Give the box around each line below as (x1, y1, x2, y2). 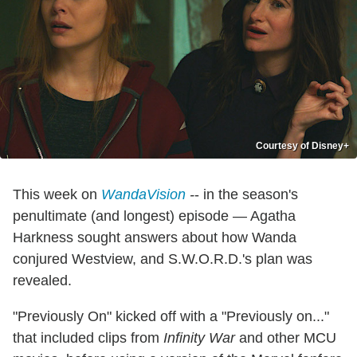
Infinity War (163, 329, 235, 346)
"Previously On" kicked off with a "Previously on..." (13, 308, 329, 324)
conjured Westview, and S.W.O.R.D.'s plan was (13, 250, 312, 267)
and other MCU (235, 329, 336, 346)
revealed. (13, 272, 72, 288)
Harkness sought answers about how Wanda (13, 229, 296, 245)
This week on (13, 186, 101, 202)
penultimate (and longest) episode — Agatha (13, 207, 296, 224)
